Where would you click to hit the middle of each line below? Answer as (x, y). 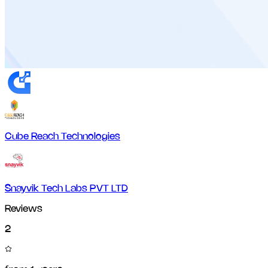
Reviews (24, 209)
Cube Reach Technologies (63, 137)
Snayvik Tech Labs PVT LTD (66, 189)
